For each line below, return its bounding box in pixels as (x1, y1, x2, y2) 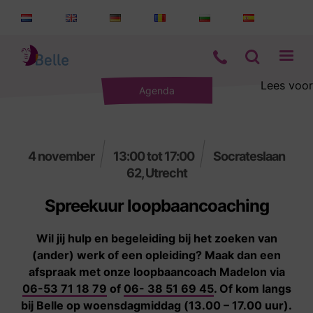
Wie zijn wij (21, 173, 107, 194)
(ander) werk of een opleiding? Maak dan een (32, 248, 281, 262)
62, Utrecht (126, 166, 187, 180)
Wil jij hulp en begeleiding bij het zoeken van (36, 231, 277, 245)
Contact (21, 215, 82, 235)
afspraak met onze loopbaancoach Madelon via (28, 265, 285, 279)
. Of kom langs (213, 282, 291, 296)
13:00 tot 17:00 (111, 149, 196, 163)
